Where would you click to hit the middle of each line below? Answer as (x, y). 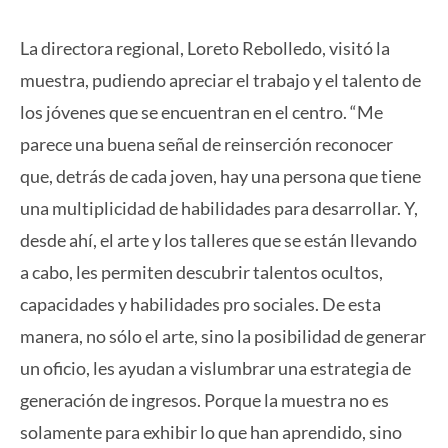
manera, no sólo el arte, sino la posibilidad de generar (223, 336)
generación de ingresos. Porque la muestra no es (204, 400)
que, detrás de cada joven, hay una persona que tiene (220, 176)
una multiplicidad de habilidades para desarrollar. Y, (219, 208)
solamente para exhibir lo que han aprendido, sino (211, 432)
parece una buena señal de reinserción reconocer (206, 144)
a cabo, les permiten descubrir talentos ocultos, (201, 272)
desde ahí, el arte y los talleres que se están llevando (218, 240)
